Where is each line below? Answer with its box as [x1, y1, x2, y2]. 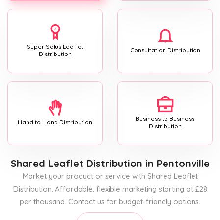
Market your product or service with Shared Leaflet [22, 171, 198, 181]
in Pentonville [142, 157, 210, 169]
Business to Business [136, 114, 194, 122]
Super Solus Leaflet [27, 42, 83, 50]
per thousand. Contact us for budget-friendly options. [20, 196, 200, 206]
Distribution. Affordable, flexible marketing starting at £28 [13, 184, 207, 193]
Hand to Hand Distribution [18, 118, 92, 126]
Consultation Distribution [130, 46, 200, 54]
